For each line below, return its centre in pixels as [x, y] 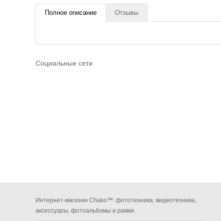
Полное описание [71, 13]
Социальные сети [64, 63]
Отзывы [127, 13]
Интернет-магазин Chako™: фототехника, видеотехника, [116, 200]
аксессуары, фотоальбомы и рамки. [86, 210]
